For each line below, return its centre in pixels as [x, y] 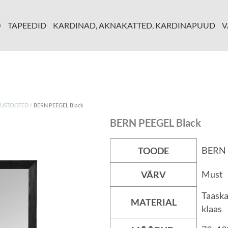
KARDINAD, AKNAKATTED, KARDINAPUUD [134, 25]
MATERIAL [153, 202]
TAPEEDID [27, 25]
